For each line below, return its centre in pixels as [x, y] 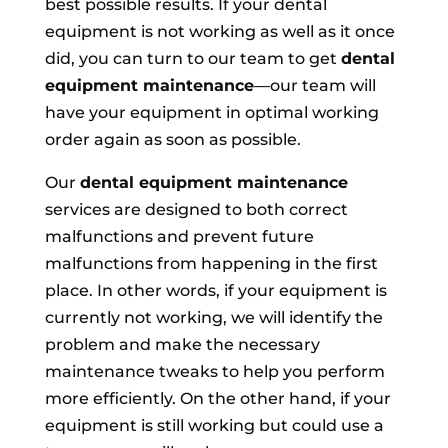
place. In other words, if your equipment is [215, 291]
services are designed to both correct [196, 210]
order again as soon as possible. [172, 140]
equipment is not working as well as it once [219, 32]
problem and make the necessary [182, 345]
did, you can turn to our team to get [192, 59]
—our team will [314, 86]
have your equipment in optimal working [211, 113]
